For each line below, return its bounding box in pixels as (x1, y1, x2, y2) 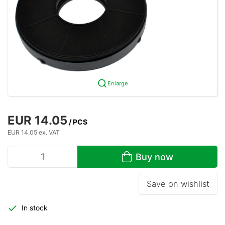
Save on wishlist (147, 179, 209, 189)
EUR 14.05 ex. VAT (8, 128, 60, 136)
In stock (21, 203, 48, 212)
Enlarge (107, 79, 128, 87)
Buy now (135, 151, 173, 162)
